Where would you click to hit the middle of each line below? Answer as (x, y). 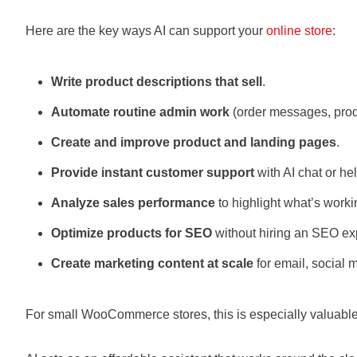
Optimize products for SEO (131, 233)
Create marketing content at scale (152, 263)
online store (299, 31)
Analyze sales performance (133, 203)
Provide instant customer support (153, 173)
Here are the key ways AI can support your (146, 31)
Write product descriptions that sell (157, 82)
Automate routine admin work (140, 112)
